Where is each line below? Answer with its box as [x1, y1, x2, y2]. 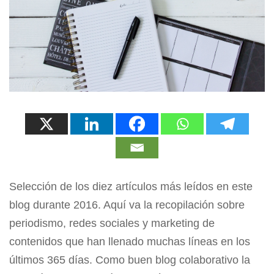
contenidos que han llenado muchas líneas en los [9, 235, 250, 248]
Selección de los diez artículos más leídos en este [9, 180, 253, 193]
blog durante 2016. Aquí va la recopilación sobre [9, 198, 245, 211]
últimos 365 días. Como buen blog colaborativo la [9, 253, 250, 266]
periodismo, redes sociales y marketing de [9, 217, 215, 229]
